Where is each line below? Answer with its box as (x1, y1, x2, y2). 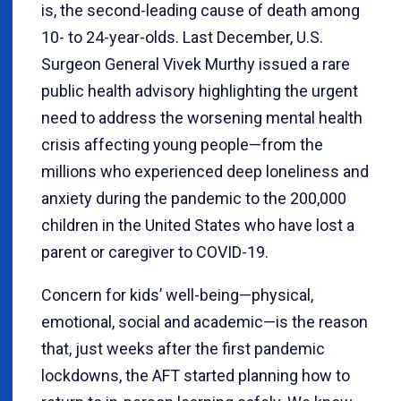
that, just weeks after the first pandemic (41, 339, 325, 358)
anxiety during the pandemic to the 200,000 (41, 189, 346, 208)
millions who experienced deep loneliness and (41, 162, 369, 181)
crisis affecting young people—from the (41, 135, 323, 154)
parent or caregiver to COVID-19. (41, 243, 269, 261)
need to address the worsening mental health (41, 108, 363, 127)
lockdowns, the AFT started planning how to (41, 366, 350, 385)
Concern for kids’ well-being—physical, (41, 286, 313, 304)
